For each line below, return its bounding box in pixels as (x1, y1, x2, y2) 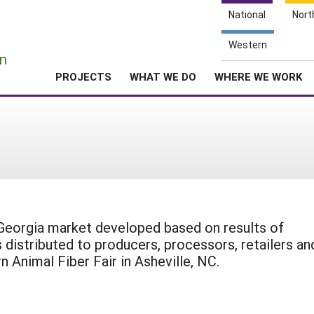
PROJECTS (55, 69, 111, 83)
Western (228, 38, 267, 51)
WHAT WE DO (130, 69, 196, 83)
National (228, 8, 266, 21)
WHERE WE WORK (214, 69, 302, 83)
